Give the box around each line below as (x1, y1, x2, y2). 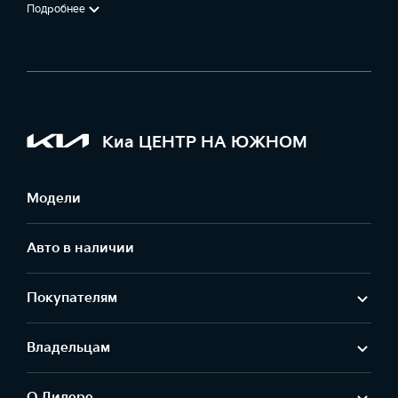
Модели (27, 190, 81, 207)
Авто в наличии (27, 240, 134, 257)
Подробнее (27, 2, 85, 16)
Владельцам (27, 339, 110, 356)
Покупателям (27, 290, 117, 306)
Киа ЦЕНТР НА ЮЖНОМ (102, 132, 307, 152)
